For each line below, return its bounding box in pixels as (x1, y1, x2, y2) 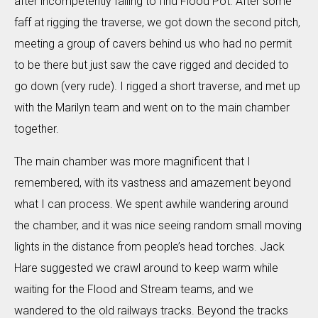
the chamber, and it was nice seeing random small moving (14, 218, 302, 232)
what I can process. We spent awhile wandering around (14, 197, 288, 211)
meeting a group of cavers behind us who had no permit (14, 36, 292, 50)
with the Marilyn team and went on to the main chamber (14, 100, 290, 114)
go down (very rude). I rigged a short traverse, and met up (14, 79, 300, 93)
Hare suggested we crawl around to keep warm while (14, 261, 278, 275)
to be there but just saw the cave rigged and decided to (14, 57, 289, 72)
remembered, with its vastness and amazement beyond (14, 175, 291, 190)
